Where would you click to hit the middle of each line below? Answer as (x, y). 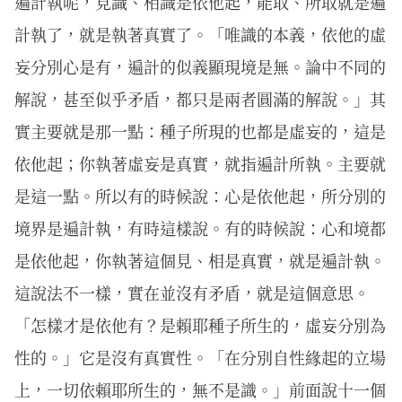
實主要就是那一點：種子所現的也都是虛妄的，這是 (200, 131)
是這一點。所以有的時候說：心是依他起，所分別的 (200, 196)
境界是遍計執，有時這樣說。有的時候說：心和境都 (200, 228)
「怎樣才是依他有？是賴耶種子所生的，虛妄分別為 (200, 325)
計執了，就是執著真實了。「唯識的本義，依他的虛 (200, 34)
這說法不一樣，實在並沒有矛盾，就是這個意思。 (192, 293)
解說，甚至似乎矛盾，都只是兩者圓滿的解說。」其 (200, 99)
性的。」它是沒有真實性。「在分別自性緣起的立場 (200, 357)
